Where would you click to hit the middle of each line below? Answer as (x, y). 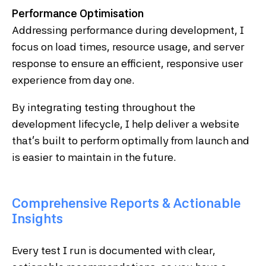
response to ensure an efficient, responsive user (128, 64)
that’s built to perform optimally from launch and (131, 141)
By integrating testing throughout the (104, 107)
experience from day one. (73, 80)
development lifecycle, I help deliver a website (126, 124)
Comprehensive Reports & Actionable (126, 203)
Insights (37, 219)
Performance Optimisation (78, 14)
